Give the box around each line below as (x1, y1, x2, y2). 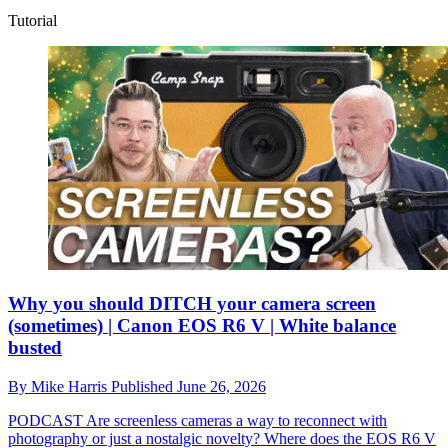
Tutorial (8, 11, 57, 29)
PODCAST (8, 411, 83, 429)
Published (111, 377, 177, 395)
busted (8, 337, 62, 359)
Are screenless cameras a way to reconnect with (83, 411, 387, 429)
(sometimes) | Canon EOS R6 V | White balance (8, 315, 396, 337)
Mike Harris (31, 377, 111, 395)
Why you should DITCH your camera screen (8, 293, 376, 315)
